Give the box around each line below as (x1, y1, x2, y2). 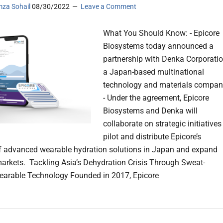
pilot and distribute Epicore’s (103, 132, 201, 142)
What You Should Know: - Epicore (103, 28, 220, 38)
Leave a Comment (81, 2, 136, 11)
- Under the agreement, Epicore (103, 93, 209, 103)
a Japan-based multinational (103, 67, 204, 77)
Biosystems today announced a (103, 41, 214, 51)
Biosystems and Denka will (103, 106, 198, 116)
